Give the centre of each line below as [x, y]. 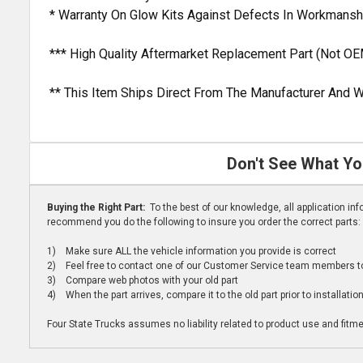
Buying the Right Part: [97, 208]
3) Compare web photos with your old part [142, 281]
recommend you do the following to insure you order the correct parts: [203, 222]
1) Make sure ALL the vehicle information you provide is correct [191, 252]
